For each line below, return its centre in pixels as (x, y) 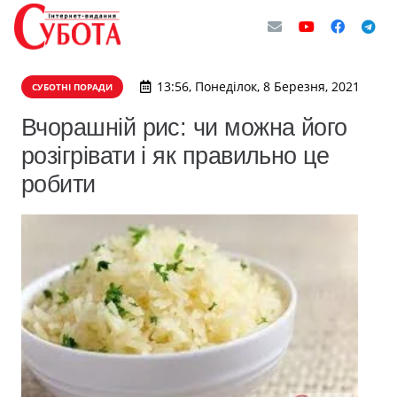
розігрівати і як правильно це (175, 156)
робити (58, 184)
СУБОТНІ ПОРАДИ (72, 87)
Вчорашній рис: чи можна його (184, 127)
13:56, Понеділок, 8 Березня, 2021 (258, 86)
